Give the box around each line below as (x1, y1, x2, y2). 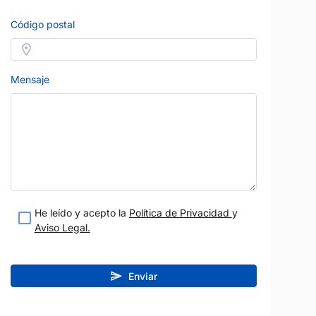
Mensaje (10, 73, 49, 86)
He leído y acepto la (34, 207, 129, 219)
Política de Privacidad (128, 207, 232, 219)
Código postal (10, 18, 75, 31)
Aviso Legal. (34, 221, 90, 234)
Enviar (128, 269, 157, 282)
